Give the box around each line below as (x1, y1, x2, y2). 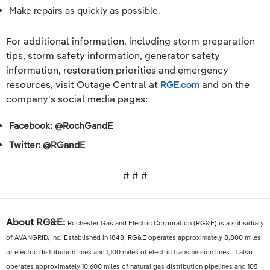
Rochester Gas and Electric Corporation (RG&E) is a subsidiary (67, 219, 264, 227)
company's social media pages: (6, 93, 148, 105)
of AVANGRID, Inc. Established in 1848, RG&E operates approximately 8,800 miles (6, 233, 261, 242)
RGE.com (160, 78, 199, 90)
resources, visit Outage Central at (6, 78, 160, 90)
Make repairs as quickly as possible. (9, 5, 160, 16)
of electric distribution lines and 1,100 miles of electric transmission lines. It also (6, 248, 253, 256)
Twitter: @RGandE (9, 139, 87, 151)
